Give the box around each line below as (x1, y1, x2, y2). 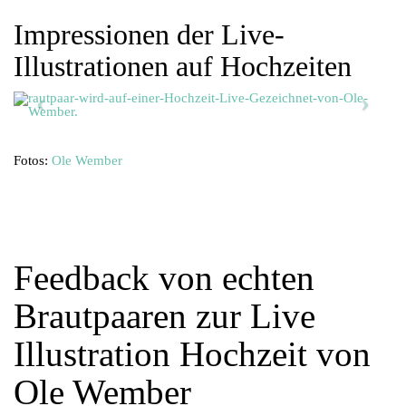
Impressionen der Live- (14, 18, 285, 51)
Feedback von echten (14, 257, 314, 297)
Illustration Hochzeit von (14, 333, 371, 373)
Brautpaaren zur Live (14, 295, 315, 335)
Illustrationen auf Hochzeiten (14, 50, 352, 82)
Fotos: (14, 152, 52, 168)
